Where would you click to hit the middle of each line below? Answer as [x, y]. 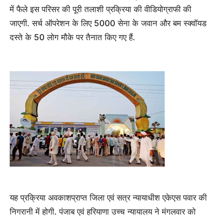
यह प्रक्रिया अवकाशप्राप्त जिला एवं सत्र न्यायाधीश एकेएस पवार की [108, 198]
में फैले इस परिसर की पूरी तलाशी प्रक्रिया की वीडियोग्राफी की [101, 9]
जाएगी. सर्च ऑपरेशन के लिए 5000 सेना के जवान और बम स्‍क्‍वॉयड [108, 23]
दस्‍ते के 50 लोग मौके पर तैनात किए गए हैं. [72, 38]
